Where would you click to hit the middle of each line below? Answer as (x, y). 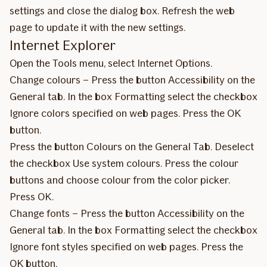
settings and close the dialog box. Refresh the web (122, 11)
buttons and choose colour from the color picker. (120, 180)
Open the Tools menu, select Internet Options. (111, 63)
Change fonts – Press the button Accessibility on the (127, 213)
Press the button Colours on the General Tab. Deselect (132, 147)
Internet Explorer (63, 45)
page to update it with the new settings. (97, 27)
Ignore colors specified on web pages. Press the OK (125, 113)
